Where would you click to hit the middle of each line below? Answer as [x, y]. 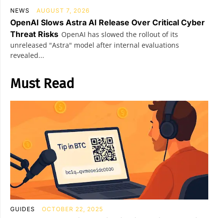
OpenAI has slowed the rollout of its [120, 34]
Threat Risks [34, 34]
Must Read [42, 83]
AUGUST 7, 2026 [63, 10]
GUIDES [23, 209]
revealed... [27, 55]
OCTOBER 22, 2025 [73, 209]
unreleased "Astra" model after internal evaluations [95, 45]
